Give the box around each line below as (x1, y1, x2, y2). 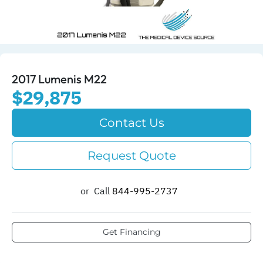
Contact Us (99, 115, 164, 130)
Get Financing (102, 226, 161, 237)
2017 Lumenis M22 (12, 71, 107, 86)
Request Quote (87, 148, 176, 163)
